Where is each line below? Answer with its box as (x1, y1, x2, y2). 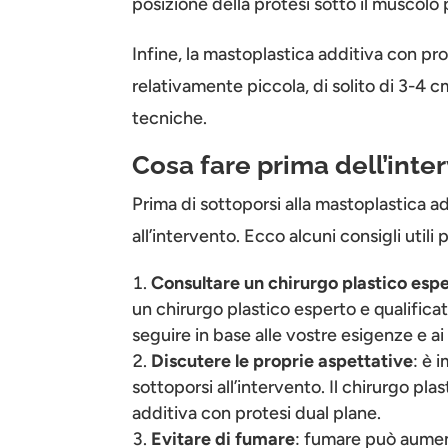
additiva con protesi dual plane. (132, 401, 381, 424)
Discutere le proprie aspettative (151, 349, 413, 372)
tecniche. (132, 106, 207, 129)
